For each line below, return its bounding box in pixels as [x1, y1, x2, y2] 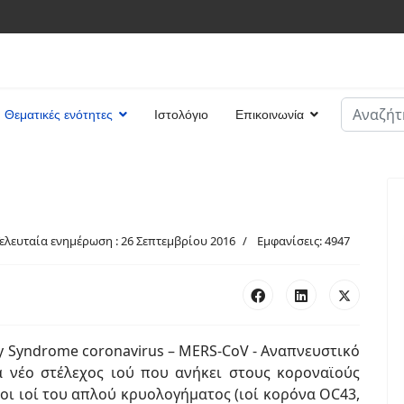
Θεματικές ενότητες [5, 107, 113, 122]
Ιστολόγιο [154, 107, 208, 122]
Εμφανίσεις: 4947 [257, 233, 350, 249]
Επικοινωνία [235, 107, 304, 122]
